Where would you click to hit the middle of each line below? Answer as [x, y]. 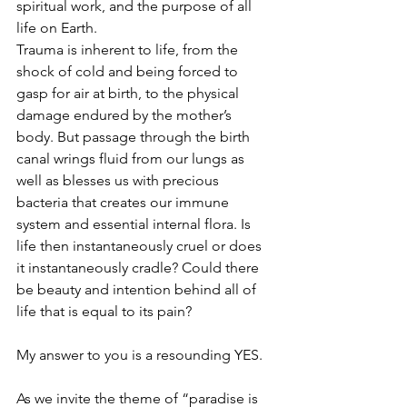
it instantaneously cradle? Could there [139, 268]
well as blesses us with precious [119, 181]
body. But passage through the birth [135, 137]
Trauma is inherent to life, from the [129, 50]
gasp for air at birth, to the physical [129, 94]
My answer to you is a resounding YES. [141, 355]
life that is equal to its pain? [104, 312]
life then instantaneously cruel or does [141, 246]
